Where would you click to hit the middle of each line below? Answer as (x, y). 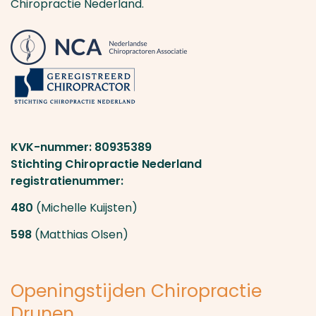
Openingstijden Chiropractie (136, 291)
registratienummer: (67, 181)
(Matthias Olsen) (80, 235)
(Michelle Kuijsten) (138, 208)
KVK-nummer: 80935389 (81, 147)
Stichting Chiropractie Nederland (106, 164)
